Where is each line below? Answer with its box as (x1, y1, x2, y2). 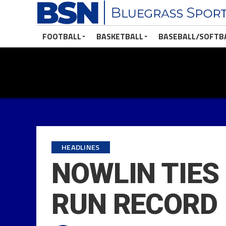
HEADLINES (62, 142, 100, 153)
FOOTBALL (42, 30, 81, 42)
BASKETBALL (96, 30, 143, 42)
